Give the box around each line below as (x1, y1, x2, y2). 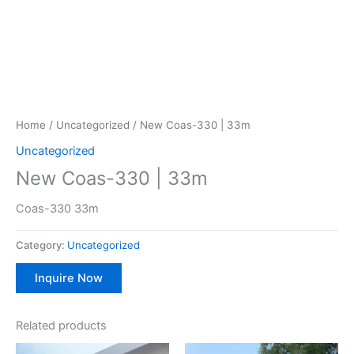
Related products (16, 318, 107, 333)
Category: (16, 239, 67, 252)
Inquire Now (35, 270, 103, 285)
